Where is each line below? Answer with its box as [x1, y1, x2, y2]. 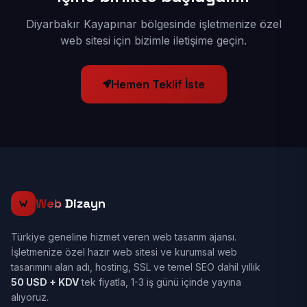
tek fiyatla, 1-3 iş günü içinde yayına [79, 276, 241, 288]
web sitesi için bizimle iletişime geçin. [60, 34, 247, 47]
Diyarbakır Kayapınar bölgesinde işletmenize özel [25, 17, 282, 31]
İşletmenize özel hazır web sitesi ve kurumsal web [11, 246, 237, 258]
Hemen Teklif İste [110, 77, 205, 91]
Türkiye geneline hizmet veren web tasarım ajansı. [11, 231, 236, 243]
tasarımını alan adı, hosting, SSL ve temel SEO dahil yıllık [11, 261, 260, 273]
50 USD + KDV [11, 276, 79, 288]
